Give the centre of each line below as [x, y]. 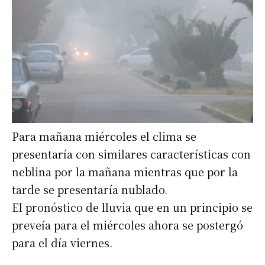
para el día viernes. [62, 243]
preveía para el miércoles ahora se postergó [127, 225]
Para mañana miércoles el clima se [104, 136]
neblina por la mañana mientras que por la [125, 172]
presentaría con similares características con [131, 154]
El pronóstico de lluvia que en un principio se [132, 207]
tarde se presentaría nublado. [90, 190]
